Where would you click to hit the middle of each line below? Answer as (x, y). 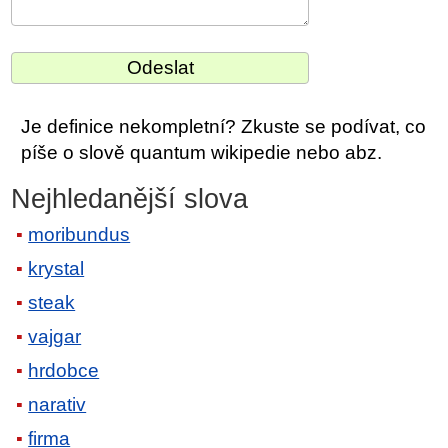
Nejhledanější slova (130, 199)
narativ (57, 404)
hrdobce (64, 370)
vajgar (55, 336)
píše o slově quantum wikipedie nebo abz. (202, 153)
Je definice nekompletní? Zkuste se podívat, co (224, 127)
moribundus (79, 234)
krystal (56, 268)
